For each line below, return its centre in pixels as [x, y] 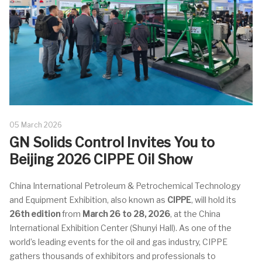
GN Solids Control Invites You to [112, 143]
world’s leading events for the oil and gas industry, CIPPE [118, 242]
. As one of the [204, 228]
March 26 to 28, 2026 [126, 214]
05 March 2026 [36, 125]
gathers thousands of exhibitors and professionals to [113, 256]
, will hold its [214, 200]
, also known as [137, 200]
